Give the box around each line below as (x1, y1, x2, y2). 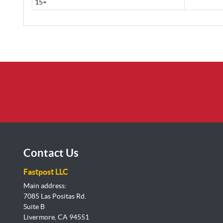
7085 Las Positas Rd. (23, 192, 86, 201)
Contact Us (23, 146, 79, 159)
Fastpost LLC (23, 167, 68, 177)
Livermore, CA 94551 (23, 213, 89, 222)
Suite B (23, 203, 45, 211)
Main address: (23, 182, 67, 190)
